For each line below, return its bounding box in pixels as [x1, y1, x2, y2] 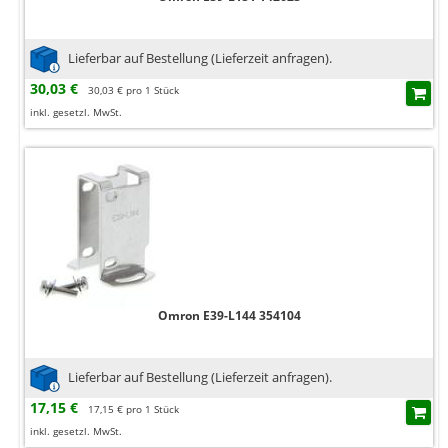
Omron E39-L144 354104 [157, 307, 301, 325]
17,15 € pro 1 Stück [88, 402, 179, 417]
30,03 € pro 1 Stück [88, 83, 179, 98]
